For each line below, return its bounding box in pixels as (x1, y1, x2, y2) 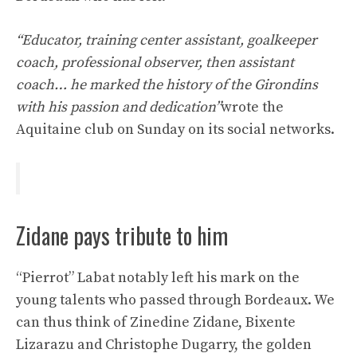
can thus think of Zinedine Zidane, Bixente (16, 313, 296, 332)
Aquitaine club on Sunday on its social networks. (16, 120, 335, 139)
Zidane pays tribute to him (16, 219, 228, 253)
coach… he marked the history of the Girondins (16, 76, 318, 94)
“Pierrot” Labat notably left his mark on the (16, 269, 300, 288)
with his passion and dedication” (16, 98, 221, 116)
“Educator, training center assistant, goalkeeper (16, 31, 317, 49)
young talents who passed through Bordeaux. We (16, 291, 335, 310)
